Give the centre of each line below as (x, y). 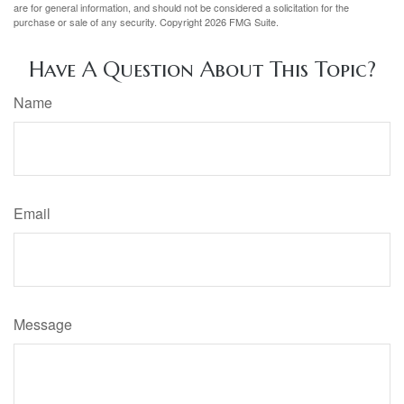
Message (43, 324)
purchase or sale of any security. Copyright (109, 21)
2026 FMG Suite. (242, 21)
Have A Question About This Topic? (202, 69)
